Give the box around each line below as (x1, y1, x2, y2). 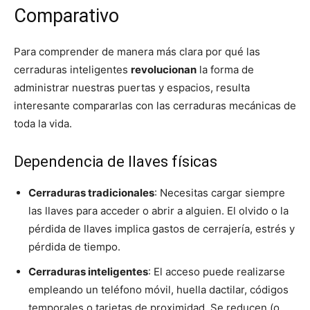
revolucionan (131, 63, 197, 77)
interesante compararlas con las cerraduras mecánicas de (14, 99, 296, 113)
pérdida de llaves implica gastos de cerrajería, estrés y (28, 222, 295, 236)
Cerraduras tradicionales (28, 186, 154, 200)
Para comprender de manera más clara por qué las (14, 45, 260, 59)
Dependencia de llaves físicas (14, 153, 217, 171)
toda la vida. (14, 117, 72, 131)
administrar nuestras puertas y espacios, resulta (14, 81, 250, 95)
